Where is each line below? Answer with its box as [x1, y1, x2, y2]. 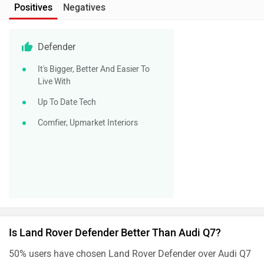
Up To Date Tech [38, 97, 96, 107]
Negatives [63, 1, 105, 13]
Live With [38, 76, 71, 87]
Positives [14, 1, 52, 13]
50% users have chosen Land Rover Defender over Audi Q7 [9, 247, 251, 259]
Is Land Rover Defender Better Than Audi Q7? [9, 226, 221, 239]
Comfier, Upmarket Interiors [38, 117, 138, 128]
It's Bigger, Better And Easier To [38, 64, 150, 74]
